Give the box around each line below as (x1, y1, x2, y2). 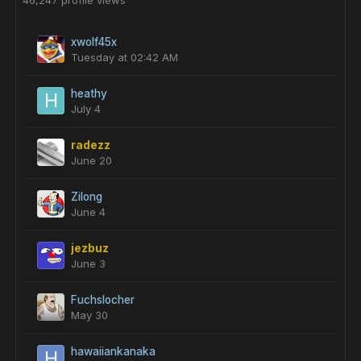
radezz (71, 139, 110, 151)
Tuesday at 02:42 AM (71, 51, 178, 64)
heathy (71, 87, 107, 100)
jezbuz (71, 242, 109, 255)
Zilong (71, 190, 102, 203)
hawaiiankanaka (71, 345, 156, 358)
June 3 (71, 257, 106, 270)
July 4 (71, 102, 101, 115)
